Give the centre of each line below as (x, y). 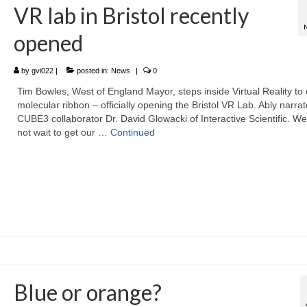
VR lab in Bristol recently (131, 16)
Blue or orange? (87, 292)
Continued (132, 133)
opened (48, 43)
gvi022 (42, 71)
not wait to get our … (63, 133)
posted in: (93, 71)
